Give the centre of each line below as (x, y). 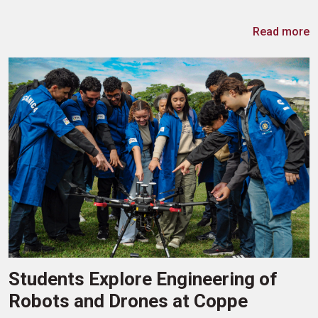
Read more (281, 32)
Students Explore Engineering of (143, 279)
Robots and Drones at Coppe (128, 301)
